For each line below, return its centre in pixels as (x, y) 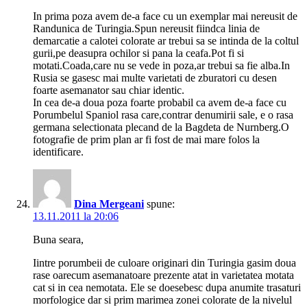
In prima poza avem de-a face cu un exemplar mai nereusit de (165, 16)
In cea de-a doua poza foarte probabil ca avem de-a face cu (160, 103)
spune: (161, 204)
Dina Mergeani (109, 204)
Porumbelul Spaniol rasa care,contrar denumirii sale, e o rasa (163, 115)
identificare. (58, 152)
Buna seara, (58, 240)
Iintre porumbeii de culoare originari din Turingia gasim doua (164, 263)
